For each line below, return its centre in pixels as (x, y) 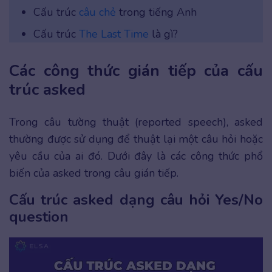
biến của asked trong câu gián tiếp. (94, 173)
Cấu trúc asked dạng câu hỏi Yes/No (136, 200)
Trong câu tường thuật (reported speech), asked (136, 122)
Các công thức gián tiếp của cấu (136, 71)
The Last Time (114, 34)
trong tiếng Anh (156, 12)
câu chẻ (97, 12)
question (39, 217)
